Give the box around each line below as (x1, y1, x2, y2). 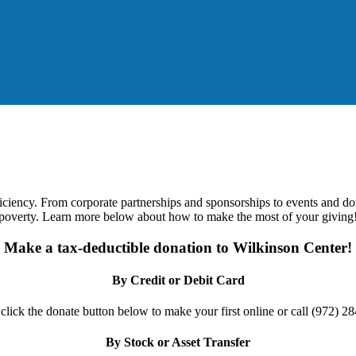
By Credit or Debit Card (111, 273, 245, 287)
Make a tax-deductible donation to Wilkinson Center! (4, 238, 352, 256)
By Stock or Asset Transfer (106, 335, 250, 350)
